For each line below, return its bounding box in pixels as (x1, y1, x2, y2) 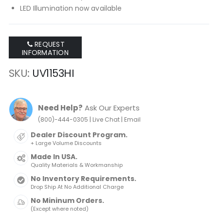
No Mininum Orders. (30, 195, 104, 205)
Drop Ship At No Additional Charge (30, 182, 124, 191)
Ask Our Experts (82, 102, 140, 113)
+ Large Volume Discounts (30, 139, 102, 147)
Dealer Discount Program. (30, 129, 127, 140)
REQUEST (35, 39, 65, 50)
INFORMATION (22, 48, 69, 58)
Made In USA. (30, 151, 77, 162)
